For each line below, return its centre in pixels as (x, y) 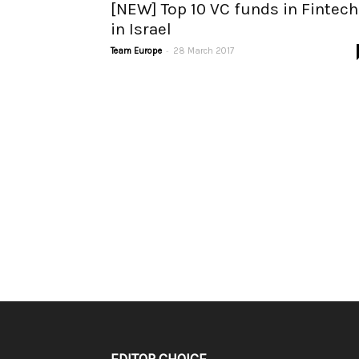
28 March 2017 (204, 50)
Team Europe (136, 50)
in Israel (141, 28)
